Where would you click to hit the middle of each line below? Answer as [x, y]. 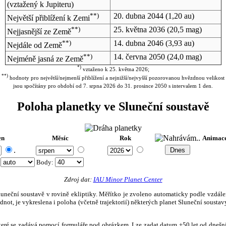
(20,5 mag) [183, 29]
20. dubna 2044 [138, 16]
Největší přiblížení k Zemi [48, 18]
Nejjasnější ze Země [39, 32]
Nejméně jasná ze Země [45, 59]
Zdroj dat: [78, 179]
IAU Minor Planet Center [128, 179]
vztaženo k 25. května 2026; [115, 69]
